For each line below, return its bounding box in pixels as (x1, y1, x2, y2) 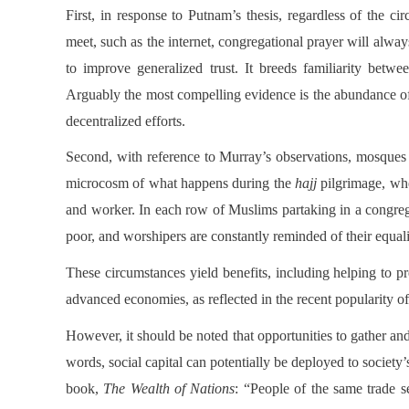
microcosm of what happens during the (66, 175, 295, 192)
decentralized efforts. (66, 112, 185, 129)
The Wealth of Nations (103, 380, 236, 396)
